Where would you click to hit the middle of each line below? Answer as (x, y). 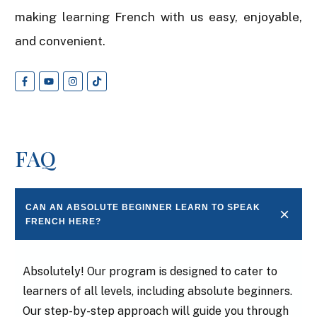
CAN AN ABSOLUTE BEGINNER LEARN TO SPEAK (143, 208)
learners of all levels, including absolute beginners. (157, 292)
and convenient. (60, 41)
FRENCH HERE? (63, 222)
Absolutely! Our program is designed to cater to (150, 272)
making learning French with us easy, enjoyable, (158, 17)
